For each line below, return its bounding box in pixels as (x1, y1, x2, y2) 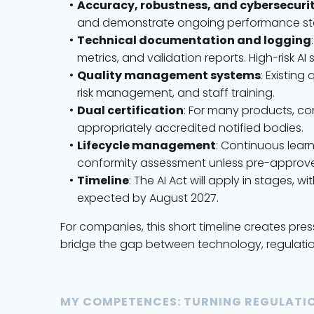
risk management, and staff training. (77, 85, 275, 101)
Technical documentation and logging (76, 32, 311, 48)
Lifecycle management (76, 137, 216, 153)
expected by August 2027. (77, 190, 219, 206)
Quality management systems (76, 67, 261, 83)
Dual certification (76, 102, 184, 118)
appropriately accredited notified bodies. (77, 120, 303, 136)
